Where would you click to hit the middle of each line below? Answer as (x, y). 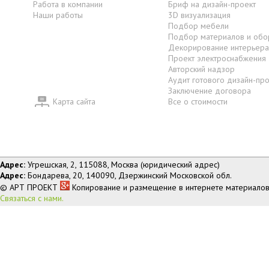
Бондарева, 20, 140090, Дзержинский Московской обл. (128, 175)
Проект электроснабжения (217, 58)
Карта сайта (74, 101)
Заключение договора (210, 90)
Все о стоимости (198, 101)
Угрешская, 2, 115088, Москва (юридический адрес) (122, 164)
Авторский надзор (201, 69)
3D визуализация (199, 15)
